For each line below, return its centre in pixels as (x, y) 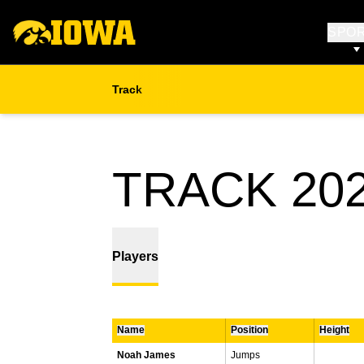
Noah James (146, 355)
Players (135, 256)
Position (249, 330)
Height (334, 330)
